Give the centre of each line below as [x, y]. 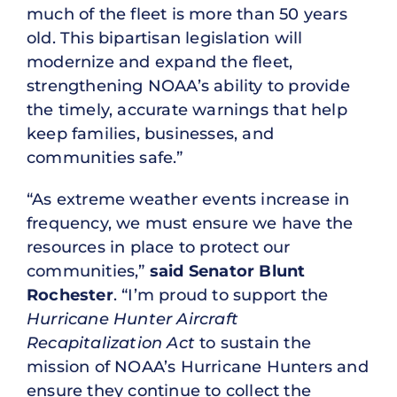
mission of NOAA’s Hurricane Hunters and [198, 366]
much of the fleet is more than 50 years [187, 14]
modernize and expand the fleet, [160, 62]
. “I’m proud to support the [221, 295]
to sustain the [253, 343]
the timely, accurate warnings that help [187, 109]
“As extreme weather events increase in [188, 199]
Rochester [70, 295]
